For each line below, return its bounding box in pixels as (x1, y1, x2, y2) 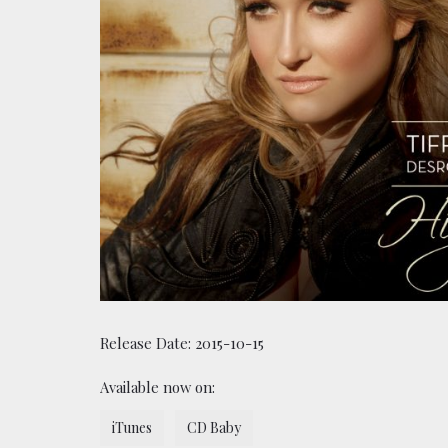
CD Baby (187, 417, 241, 437)
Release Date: (100, 332, 195, 353)
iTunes (112, 417, 152, 437)
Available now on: (100, 376, 215, 397)
